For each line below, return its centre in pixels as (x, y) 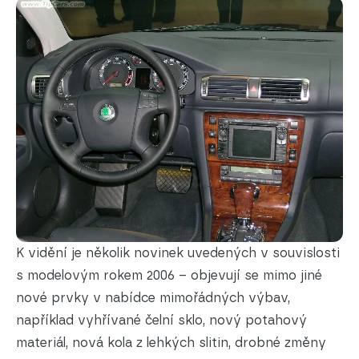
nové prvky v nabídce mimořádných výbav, (153, 298)
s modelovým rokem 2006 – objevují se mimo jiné (169, 276)
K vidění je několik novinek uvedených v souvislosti (178, 253)
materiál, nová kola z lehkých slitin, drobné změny (171, 343)
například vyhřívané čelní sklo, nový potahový (161, 321)
